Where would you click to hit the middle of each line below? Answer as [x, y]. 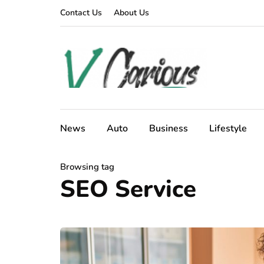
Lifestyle [228, 128]
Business [169, 128]
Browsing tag [87, 167]
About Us [131, 13]
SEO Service [128, 189]
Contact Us [81, 13]
